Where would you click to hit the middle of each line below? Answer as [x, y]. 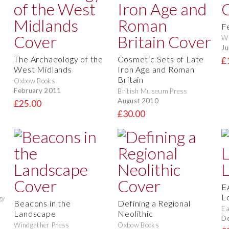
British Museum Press [153, 91]
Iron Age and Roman [156, 70]
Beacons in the [42, 203]
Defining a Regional [154, 203]
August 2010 [138, 100]
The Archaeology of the [59, 59]
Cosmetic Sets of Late [161, 59]
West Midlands [43, 70]
